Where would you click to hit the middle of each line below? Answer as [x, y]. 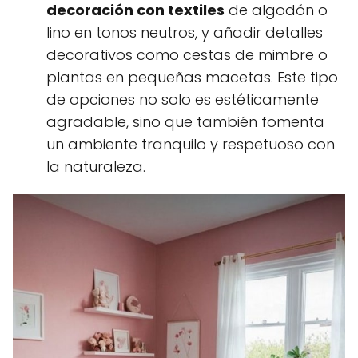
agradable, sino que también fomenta [185, 122]
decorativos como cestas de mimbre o [187, 55]
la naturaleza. [96, 167]
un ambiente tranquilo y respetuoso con [191, 144]
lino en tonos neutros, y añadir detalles [185, 32]
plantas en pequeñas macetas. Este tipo [192, 77]
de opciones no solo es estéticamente [183, 99]
